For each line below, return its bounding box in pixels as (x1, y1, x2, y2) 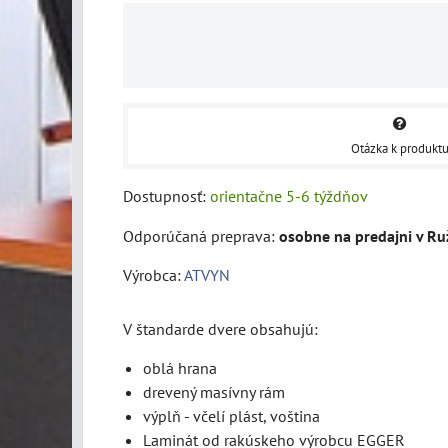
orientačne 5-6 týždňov (210, 185, 368, 206)
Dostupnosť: (123, 185, 210, 206)
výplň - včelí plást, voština (143, 405, 320, 426)
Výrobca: (123, 264, 184, 285)
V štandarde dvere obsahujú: (123, 318, 318, 339)
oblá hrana (143, 357, 217, 378)
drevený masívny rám (143, 381, 285, 402)
